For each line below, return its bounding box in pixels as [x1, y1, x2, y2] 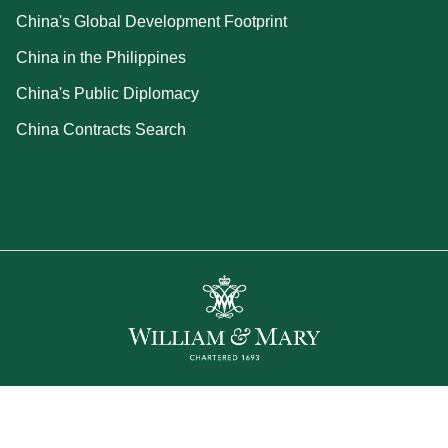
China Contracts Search [16, 121, 186, 138]
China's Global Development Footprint [16, 13, 287, 30]
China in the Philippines [16, 49, 186, 66]
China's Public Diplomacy [16, 85, 199, 102]
